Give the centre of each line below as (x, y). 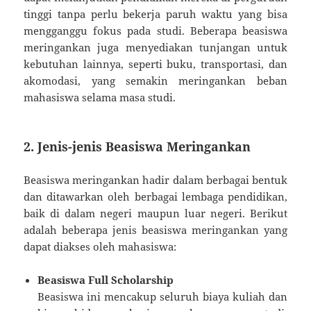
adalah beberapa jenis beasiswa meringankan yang (155, 229)
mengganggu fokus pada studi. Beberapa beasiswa (155, 30)
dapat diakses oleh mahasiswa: (100, 246)
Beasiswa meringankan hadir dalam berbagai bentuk (155, 179)
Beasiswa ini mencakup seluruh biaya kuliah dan (162, 296)
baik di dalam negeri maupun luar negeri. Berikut (155, 213)
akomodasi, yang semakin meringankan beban (155, 80)
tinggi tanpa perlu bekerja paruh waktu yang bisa (155, 14)
